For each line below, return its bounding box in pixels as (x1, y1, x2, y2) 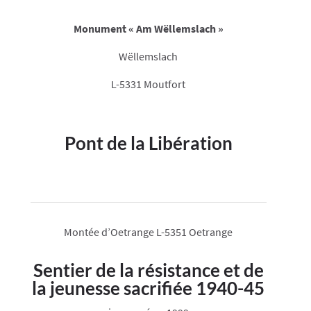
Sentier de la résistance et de (33, 259, 264, 282)
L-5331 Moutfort (111, 77, 186, 92)
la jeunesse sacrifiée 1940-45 (32, 277, 265, 300)
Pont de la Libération (64, 132, 233, 155)
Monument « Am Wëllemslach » (73, 22, 224, 36)
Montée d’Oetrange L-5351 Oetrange (64, 225, 233, 239)
